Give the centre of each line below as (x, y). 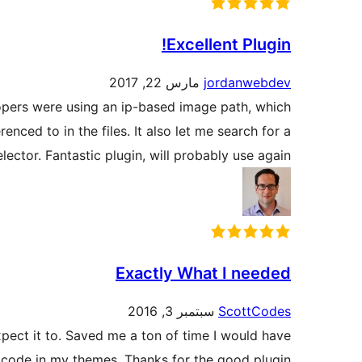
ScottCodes (255, 311)
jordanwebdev (247, 83)
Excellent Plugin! (229, 45)
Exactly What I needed (203, 274)
